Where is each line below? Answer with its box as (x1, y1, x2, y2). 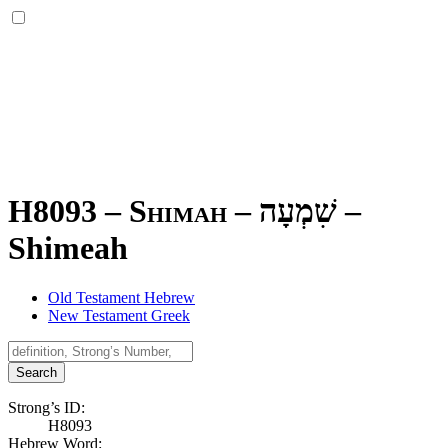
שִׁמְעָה (259, 193, 337, 230)
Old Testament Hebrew (48, 288, 195, 306)
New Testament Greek (48, 306, 190, 324)
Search (16, 364, 57, 380)
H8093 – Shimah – (8, 193, 259, 230)
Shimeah (8, 230, 128, 267)
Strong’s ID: (8, 398, 85, 416)
